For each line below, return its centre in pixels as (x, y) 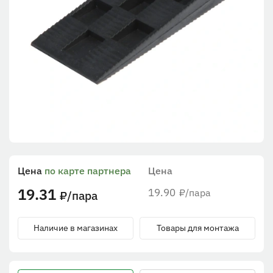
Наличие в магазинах (76, 228)
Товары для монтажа (197, 228)
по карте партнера (88, 171)
